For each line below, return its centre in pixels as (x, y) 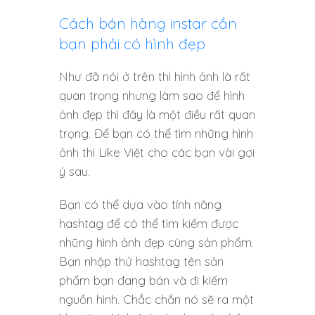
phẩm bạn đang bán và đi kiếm (143, 280)
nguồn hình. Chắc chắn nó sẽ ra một (156, 299)
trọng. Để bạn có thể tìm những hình (156, 133)
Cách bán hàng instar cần (148, 23)
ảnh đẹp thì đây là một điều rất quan (157, 114)
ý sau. (75, 171)
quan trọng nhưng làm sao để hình (152, 95)
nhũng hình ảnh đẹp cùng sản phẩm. (156, 242)
